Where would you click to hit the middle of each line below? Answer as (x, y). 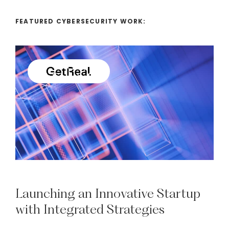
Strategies (136, 209)
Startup (179, 193)
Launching (45, 193)
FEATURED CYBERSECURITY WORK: (81, 21)
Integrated (74, 209)
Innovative (124, 193)
